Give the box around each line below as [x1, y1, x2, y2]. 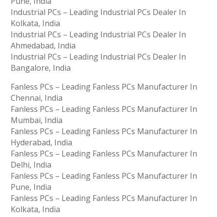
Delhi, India [11, 159, 52, 170]
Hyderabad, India [11, 137, 73, 148]
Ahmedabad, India [11, 40, 76, 51]
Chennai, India [11, 93, 63, 104]
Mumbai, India [11, 115, 63, 126]
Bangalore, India [11, 62, 71, 74]
